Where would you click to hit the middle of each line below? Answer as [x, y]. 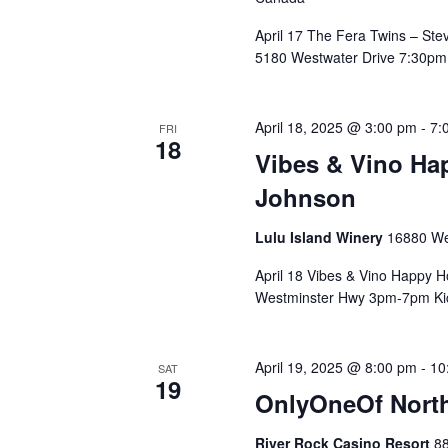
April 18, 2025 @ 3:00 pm [335, 127]
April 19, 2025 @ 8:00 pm [335, 367]
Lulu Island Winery [320, 237]
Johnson [305, 197]
